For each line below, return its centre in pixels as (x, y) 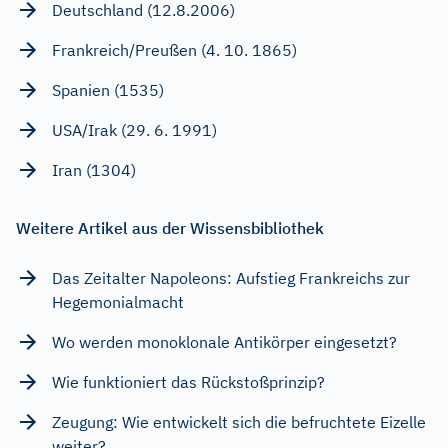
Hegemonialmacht (118, 301)
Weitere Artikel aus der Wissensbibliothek (170, 227)
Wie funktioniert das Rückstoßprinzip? (188, 381)
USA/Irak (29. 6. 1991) (134, 129)
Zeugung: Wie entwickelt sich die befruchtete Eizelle (239, 421)
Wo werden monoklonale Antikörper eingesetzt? (224, 341)
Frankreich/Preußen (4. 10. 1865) (174, 49)
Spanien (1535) (108, 89)
